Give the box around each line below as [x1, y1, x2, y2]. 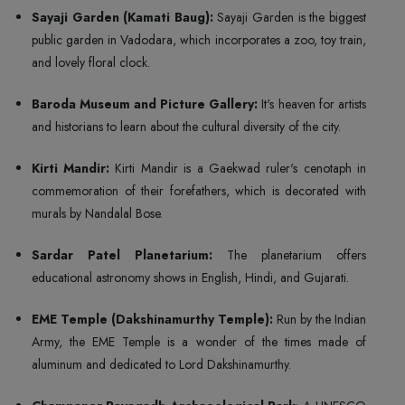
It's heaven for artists [258, 94, 366, 113]
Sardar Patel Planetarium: [32, 245, 212, 264]
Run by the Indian [273, 309, 366, 328]
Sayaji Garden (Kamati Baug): [32, 7, 217, 26]
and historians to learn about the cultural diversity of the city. [32, 117, 341, 136]
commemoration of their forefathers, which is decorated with [32, 181, 366, 200]
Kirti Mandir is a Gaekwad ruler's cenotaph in [109, 158, 366, 177]
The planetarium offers [212, 245, 366, 264]
